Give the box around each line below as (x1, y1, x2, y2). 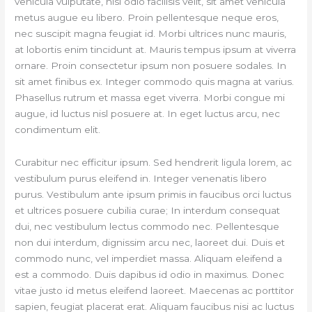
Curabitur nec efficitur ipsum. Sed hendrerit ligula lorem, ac (15, 157, 292, 169)
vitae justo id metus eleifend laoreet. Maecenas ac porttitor (15, 285, 295, 297)
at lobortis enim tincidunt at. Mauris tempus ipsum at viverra (15, 44, 297, 56)
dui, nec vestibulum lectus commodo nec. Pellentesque (15, 221, 280, 233)
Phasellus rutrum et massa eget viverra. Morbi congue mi (15, 92, 286, 104)
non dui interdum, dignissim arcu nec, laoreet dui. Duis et (15, 237, 286, 249)
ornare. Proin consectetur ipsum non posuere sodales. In (15, 60, 287, 72)
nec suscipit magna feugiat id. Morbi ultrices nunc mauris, (15, 28, 287, 40)
